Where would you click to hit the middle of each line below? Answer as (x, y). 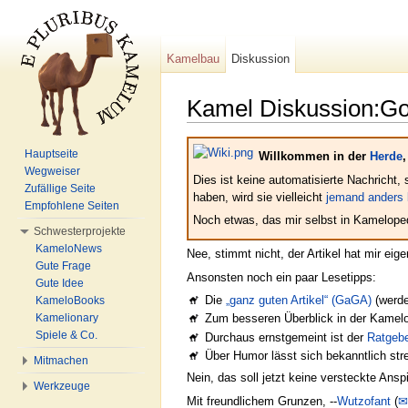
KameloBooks (70, 301)
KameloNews (69, 249)
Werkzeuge (62, 386)
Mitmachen (61, 361)
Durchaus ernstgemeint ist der (286, 337)
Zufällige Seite (60, 189)
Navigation (290, 129)
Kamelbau (194, 59)
